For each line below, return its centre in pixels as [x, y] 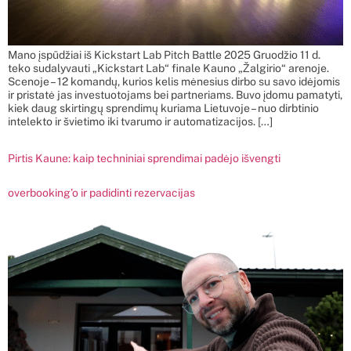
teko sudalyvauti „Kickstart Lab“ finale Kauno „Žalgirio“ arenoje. [168, 68]
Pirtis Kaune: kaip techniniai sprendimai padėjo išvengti [144, 158]
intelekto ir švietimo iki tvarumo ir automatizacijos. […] [140, 121]
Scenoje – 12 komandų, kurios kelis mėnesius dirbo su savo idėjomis [174, 81]
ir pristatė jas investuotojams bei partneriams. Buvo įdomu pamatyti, [175, 94]
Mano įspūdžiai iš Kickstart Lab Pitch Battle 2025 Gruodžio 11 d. [164, 54]
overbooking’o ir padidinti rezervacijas [101, 192]
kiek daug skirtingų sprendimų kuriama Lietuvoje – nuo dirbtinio [163, 108]
